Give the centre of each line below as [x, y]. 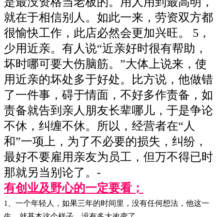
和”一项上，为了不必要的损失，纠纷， [105, 141]
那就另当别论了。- [52, 172]
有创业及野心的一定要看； [74, 188]
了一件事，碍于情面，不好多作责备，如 [108, 95]
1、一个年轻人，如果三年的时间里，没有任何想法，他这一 [107, 203]
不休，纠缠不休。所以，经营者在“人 [100, 126]
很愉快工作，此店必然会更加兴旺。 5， [107, 33]
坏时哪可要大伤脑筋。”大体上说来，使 [105, 64]
